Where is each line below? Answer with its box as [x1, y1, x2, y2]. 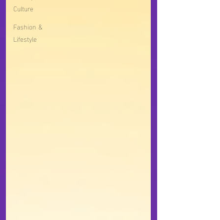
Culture [13, 2, 33, 14]
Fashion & [13, 20, 42, 32]
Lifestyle [13, 32, 37, 45]
